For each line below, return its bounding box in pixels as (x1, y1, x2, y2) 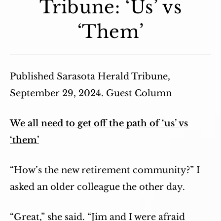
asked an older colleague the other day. (10, 182, 185, 192)
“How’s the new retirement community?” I (10, 165, 200, 176)
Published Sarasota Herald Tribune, (10, 71, 170, 82)
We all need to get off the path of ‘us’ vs (10, 118, 188, 129)
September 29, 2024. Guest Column (10, 88, 172, 99)
